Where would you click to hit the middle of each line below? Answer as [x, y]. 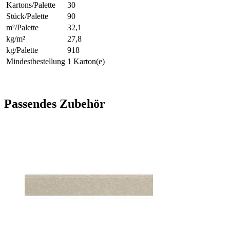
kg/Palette [22, 50]
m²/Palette [22, 27]
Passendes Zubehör [55, 103]
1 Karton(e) [86, 61]
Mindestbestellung [36, 61]
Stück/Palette [27, 16]
